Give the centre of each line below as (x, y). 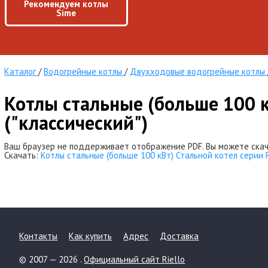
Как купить (91, 236)
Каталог (20, 71)
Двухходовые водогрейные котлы (198, 71)
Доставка (179, 236)
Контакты (39, 236)
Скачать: (23, 155)
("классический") (76, 123)
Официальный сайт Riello (135, 259)
